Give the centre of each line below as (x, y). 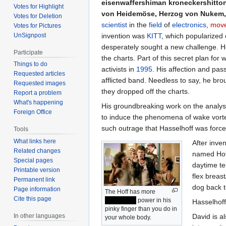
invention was (124, 36)
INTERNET (121, 200)
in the (138, 24)
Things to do (31, 64)
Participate (29, 52)
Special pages (34, 161)
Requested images (40, 83)
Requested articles (40, 74)
